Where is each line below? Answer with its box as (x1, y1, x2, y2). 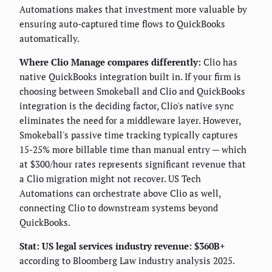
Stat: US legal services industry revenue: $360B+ (19, 240, 225, 253)
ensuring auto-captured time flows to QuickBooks (19, 18, 225, 30)
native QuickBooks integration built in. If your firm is (19, 70, 241, 83)
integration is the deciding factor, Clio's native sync (19, 100, 234, 112)
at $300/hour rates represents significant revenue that (19, 158, 246, 171)
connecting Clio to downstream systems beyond (19, 202, 218, 214)
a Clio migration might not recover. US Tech (19, 172, 201, 185)
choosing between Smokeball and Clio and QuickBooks (19, 85, 245, 98)
